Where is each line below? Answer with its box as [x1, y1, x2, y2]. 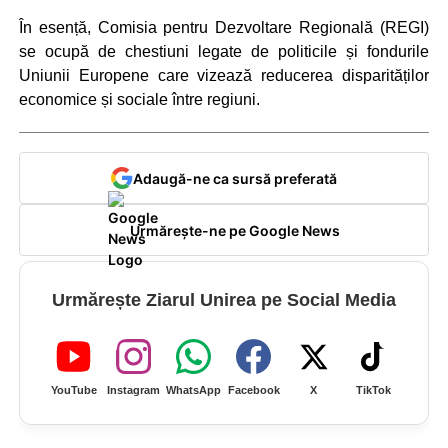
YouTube [50, 384, 97, 397]
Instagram [107, 384, 161, 397]
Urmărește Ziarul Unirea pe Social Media [51, 290, 396, 311]
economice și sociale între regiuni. [18, 90, 260, 108]
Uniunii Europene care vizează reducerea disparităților [18, 66, 430, 84]
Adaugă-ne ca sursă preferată [132, 169, 337, 187]
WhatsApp [166, 384, 222, 397]
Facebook [227, 384, 280, 397]
